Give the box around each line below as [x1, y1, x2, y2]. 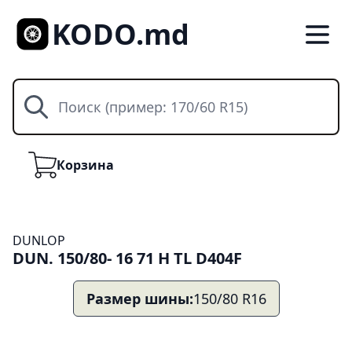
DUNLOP [13, 232, 65, 249]
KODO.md [52, 15, 190, 53]
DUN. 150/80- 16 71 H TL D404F [13, 247, 242, 269]
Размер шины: [86, 289, 193, 308]
